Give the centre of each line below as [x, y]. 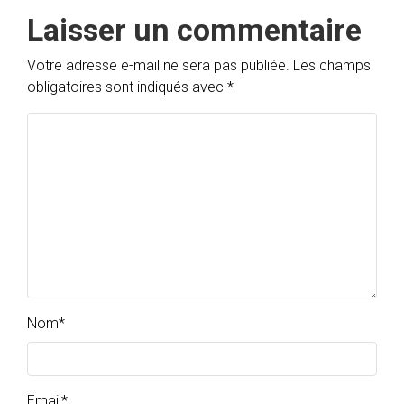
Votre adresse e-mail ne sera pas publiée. [158, 66]
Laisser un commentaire [194, 30]
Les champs [332, 66]
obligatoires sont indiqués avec [127, 87]
